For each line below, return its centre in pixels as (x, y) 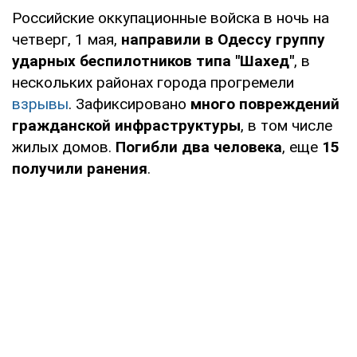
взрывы (40, 104)
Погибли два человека (199, 147)
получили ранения (80, 168)
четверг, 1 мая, (67, 39)
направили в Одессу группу (223, 39)
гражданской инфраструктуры (126, 125)
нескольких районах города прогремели (153, 82)
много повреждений (265, 104)
